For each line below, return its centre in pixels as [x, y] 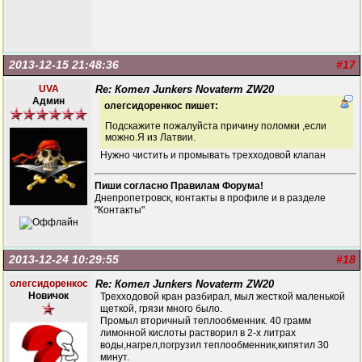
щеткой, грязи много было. [161, 309]
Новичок [48, 296]
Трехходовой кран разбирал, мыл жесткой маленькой [223, 297]
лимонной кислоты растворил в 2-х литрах [198, 333]
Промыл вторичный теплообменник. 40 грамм [206, 321]
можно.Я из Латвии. [150, 137]
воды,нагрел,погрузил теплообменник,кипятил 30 [215, 345]
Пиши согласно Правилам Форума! [179, 186]
